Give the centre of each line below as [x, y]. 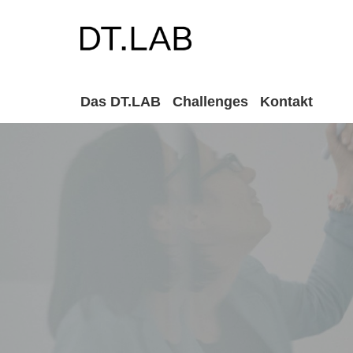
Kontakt [286, 102]
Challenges [210, 102]
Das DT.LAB [121, 102]
